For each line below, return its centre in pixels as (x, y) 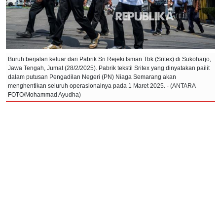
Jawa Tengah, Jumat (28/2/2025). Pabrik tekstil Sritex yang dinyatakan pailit (109, 68)
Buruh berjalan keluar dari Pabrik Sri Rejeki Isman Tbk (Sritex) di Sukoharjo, (110, 59)
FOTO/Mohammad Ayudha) (44, 94)
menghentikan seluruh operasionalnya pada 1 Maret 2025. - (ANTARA (102, 86)
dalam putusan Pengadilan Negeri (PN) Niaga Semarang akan (92, 77)
